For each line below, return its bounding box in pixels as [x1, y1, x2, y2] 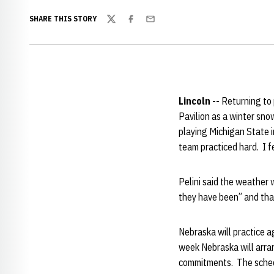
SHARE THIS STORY [29, 14, 97, 23]
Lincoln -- [179, 95, 221, 107]
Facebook [125, 19, 163, 32]
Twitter [106, 19, 135, 32]
